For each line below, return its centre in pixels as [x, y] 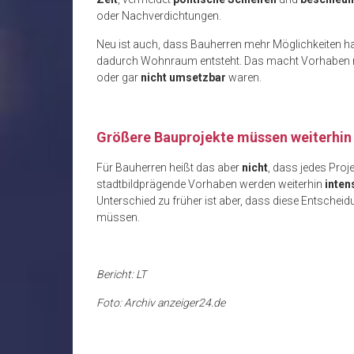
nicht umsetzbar [183, 77]
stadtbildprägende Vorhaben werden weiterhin [211, 184]
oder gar [119, 77]
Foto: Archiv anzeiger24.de [161, 302]
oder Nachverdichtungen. [159, 15]
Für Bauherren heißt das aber [169, 167]
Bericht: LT [121, 274]
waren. [244, 77]
